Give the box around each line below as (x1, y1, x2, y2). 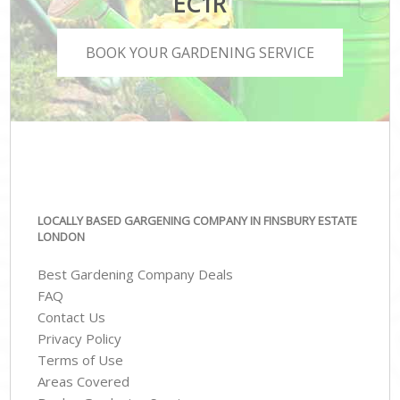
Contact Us (37, 308, 106, 327)
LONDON (37, 228, 86, 245)
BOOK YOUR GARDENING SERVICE (86, 43, 314, 63)
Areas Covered (37, 372, 130, 391)
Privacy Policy (37, 329, 122, 348)
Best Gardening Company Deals (37, 265, 234, 284)
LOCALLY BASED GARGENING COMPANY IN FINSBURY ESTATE (37, 212, 358, 229)
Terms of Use (37, 351, 124, 370)
